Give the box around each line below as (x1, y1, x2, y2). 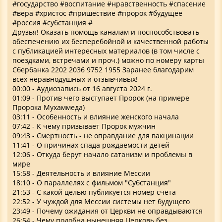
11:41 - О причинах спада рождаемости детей (12, 140, 169, 150)
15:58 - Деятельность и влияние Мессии (12, 168, 150, 178)
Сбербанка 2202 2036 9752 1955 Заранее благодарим (12, 65, 194, 75)
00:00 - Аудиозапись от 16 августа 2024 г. (12, 84, 152, 94)
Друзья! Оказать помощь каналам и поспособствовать (12, 27, 199, 37)
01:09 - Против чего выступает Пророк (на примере (12, 93, 189, 103)
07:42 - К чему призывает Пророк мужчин (12, 121, 156, 131)
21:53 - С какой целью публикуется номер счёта (12, 187, 176, 197)
